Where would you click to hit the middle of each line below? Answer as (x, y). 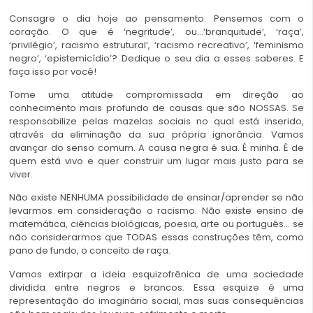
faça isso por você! (53, 71)
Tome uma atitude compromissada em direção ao (156, 94)
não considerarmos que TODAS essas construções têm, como (156, 238)
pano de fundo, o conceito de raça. (90, 251)
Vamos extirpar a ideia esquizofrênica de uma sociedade (156, 274)
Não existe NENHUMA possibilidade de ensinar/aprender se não (156, 198)
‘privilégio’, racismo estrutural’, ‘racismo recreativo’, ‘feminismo (156, 45)
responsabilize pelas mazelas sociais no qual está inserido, (156, 121)
